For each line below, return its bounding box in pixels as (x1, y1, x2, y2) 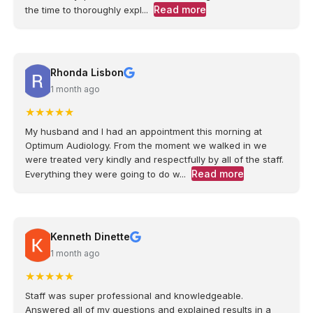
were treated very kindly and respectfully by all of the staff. (25, 154, 284, 166)
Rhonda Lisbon (50, 66, 124, 79)
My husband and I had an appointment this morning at (25, 126, 262, 138)
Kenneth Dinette (50, 231, 130, 243)
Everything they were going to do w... (25, 168, 186, 180)
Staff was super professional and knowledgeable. (25, 290, 243, 302)
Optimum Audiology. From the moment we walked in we (25, 140, 267, 152)
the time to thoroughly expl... (25, 4, 148, 16)
